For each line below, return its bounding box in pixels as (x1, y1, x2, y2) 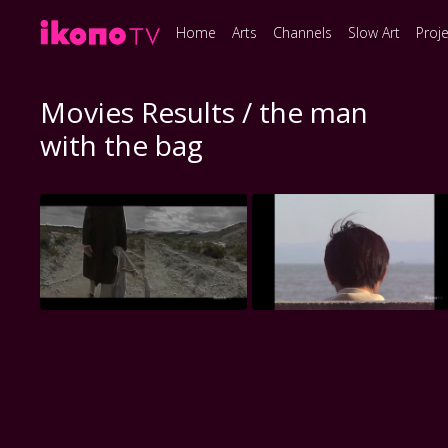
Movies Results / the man (40, 93, 369, 131)
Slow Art (348, 22, 401, 42)
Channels (273, 22, 333, 42)
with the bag (40, 126, 204, 164)
